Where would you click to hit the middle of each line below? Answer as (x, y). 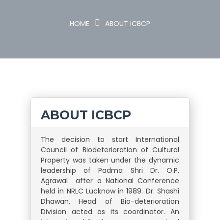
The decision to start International (110, 139)
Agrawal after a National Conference (110, 181)
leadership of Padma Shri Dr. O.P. (110, 170)
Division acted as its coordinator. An (110, 212)
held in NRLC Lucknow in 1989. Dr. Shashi (110, 191)
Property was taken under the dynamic (110, 160)
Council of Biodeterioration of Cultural (110, 150)
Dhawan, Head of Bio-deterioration (110, 201)
